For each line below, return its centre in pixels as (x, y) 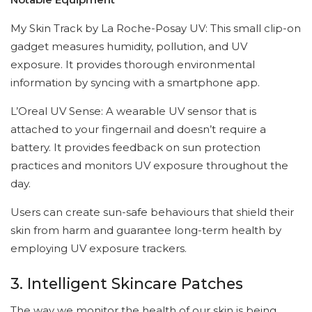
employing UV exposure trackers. (99, 249)
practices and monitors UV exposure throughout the (149, 166)
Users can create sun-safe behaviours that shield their (152, 212)
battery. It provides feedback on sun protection (135, 148)
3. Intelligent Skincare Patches (127, 283)
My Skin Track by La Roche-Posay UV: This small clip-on (156, 29)
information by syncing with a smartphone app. (135, 83)
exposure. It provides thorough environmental (133, 65)
